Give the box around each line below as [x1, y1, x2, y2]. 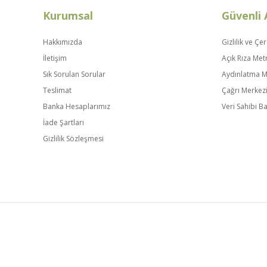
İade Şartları [43, 117, 84, 128]
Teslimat [43, 85, 72, 95]
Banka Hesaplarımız [43, 101, 110, 111]
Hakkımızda [43, 37, 82, 47]
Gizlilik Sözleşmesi [43, 133, 104, 144]
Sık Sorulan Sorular [43, 69, 105, 79]
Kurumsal [43, 8, 93, 23]
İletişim [43, 53, 67, 63]
